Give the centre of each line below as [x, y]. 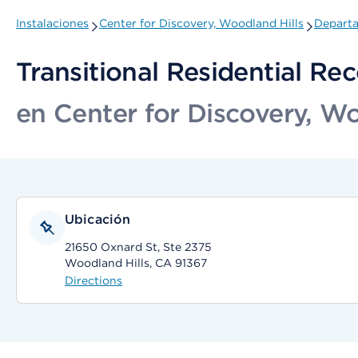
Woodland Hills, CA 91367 [136, 263]
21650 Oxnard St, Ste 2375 [138, 247]
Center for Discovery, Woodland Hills [201, 23]
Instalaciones [52, 23]
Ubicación [98, 219]
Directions [93, 280]
